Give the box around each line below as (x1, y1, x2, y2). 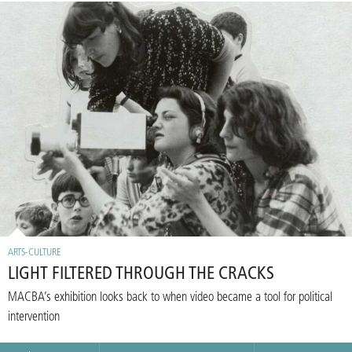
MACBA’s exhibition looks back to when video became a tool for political (8, 291, 332, 304)
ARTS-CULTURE (8, 247, 61, 258)
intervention (8, 310, 60, 324)
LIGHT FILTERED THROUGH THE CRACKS (8, 265, 274, 284)
